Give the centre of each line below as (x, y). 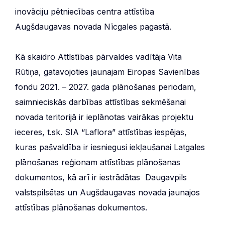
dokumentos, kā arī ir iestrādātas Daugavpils (101, 177)
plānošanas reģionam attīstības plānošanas (98, 162)
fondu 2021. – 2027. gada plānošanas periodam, (106, 87)
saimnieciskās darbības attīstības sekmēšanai (100, 102)
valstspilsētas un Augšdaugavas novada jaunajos (107, 192)
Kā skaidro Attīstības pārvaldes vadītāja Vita (98, 57)
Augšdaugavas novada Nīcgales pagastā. (93, 26)
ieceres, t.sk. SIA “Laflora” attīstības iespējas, (101, 132)
